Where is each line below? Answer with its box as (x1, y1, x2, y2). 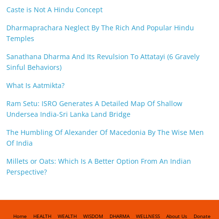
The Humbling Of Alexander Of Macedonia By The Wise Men (6, 127, 204, 137)
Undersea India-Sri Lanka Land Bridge (6, 109, 131, 119)
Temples (6, 33, 35, 43)
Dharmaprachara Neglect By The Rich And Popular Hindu (6, 22, 195, 32)
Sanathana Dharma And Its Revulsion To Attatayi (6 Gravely (6, 51, 200, 61)
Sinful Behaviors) (6, 62, 62, 72)
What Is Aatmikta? (6, 80, 65, 90)
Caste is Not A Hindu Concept (6, 4, 103, 14)
